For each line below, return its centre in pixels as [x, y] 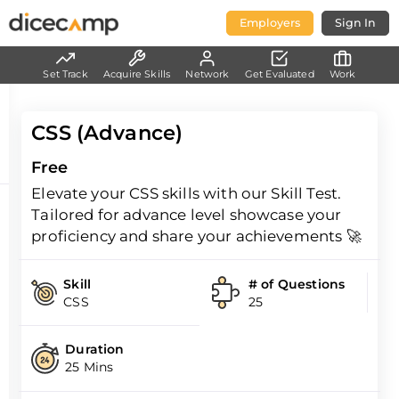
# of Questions [297, 284]
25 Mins [90, 367]
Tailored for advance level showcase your [187, 215]
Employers [269, 22]
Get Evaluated [279, 74]
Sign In [355, 22]
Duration [95, 350]
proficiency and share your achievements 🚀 [196, 236]
